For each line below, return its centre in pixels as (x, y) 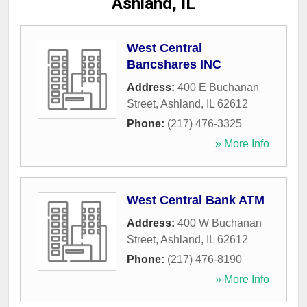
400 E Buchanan (218, 88)
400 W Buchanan (220, 223)
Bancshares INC (174, 65)
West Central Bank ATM (196, 200)
